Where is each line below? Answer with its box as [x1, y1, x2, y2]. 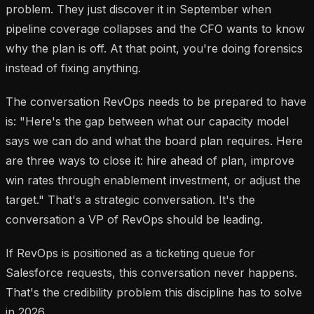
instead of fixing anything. [6, 60, 141, 75]
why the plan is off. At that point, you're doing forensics [6, 41, 303, 55]
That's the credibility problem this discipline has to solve [6, 285, 302, 299]
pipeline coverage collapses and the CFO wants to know [6, 21, 305, 36]
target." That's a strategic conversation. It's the [6, 192, 255, 207]
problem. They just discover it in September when [6, 1, 271, 16]
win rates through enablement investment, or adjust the [6, 172, 301, 187]
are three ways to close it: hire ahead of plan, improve [6, 153, 294, 168]
